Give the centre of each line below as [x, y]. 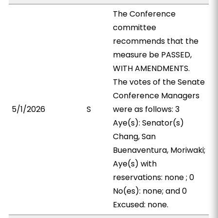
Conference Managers [156, 96]
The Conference [145, 14]
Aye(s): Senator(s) [149, 123]
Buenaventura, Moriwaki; [159, 150]
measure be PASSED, [153, 55]
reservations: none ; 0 [154, 177]
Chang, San [135, 136]
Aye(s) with [135, 164]
